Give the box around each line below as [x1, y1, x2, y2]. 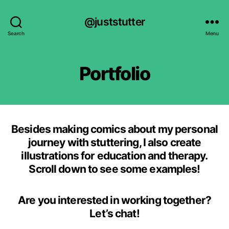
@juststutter [84, 15, 145, 28]
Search [8, 30, 25, 36]
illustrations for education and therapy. [21, 149, 208, 162]
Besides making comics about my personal [11, 123, 218, 135]
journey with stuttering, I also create [28, 136, 201, 149]
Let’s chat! [89, 207, 140, 220]
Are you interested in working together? [18, 194, 211, 207]
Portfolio [79, 62, 150, 85]
